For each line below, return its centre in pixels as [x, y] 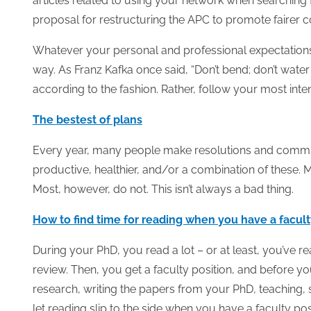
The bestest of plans [87, 120]
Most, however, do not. [92, 189]
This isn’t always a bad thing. [222, 189]
